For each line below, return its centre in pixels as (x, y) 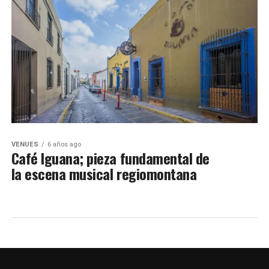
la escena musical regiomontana (104, 173)
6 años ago (64, 144)
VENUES (25, 144)
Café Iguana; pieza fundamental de (110, 158)
